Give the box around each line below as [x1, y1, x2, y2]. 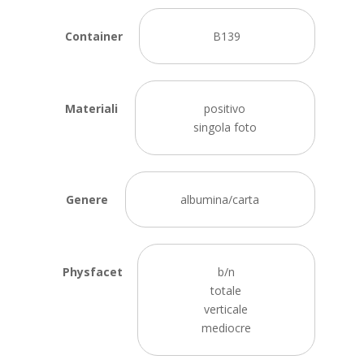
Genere [65, 192, 108, 207]
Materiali [65, 101, 119, 116]
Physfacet [63, 264, 123, 279]
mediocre [201, 320, 251, 336]
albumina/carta [180, 192, 260, 207]
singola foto [193, 119, 257, 135]
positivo [204, 101, 246, 116]
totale [210, 283, 242, 298]
